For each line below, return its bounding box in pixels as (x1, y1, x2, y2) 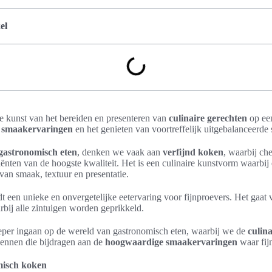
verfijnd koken (163, 147, 223, 157)
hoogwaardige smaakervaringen (105, 237, 237, 247)
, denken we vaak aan (77, 147, 163, 157)
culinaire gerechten (169, 113, 247, 123)
